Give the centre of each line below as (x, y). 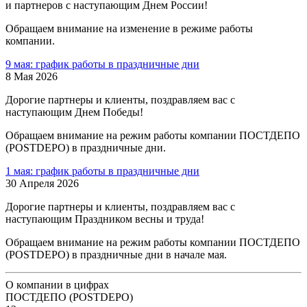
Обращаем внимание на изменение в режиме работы (129, 28)
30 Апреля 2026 (42, 183)
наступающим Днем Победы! (74, 112)
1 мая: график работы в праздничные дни (102, 171)
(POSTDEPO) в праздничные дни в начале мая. (116, 254)
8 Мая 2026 (32, 76)
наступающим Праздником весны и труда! (105, 219)
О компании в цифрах (57, 284)
